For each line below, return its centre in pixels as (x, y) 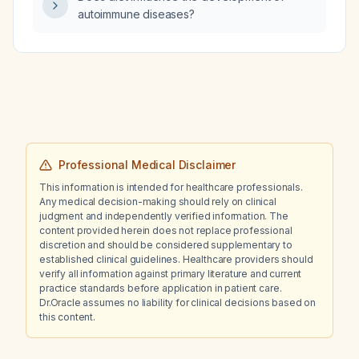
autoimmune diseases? (136, 14)
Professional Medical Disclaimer (147, 165)
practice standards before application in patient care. (161, 288)
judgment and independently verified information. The (164, 216)
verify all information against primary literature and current (171, 274)
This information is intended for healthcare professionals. (171, 187)
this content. (67, 317)
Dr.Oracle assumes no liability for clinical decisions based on (178, 303)
